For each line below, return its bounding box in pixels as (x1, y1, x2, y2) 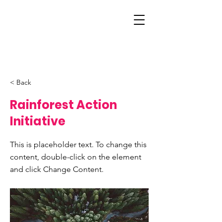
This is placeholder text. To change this (10, 140, 147, 149)
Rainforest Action (10, 97, 117, 113)
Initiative (10, 113, 65, 129)
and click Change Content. (10, 165, 104, 174)
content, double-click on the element (10, 152, 141, 162)
